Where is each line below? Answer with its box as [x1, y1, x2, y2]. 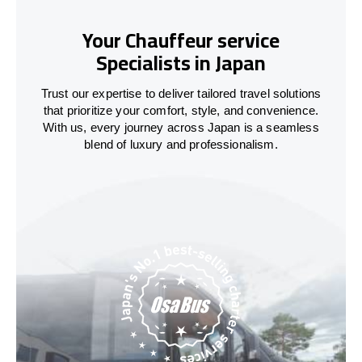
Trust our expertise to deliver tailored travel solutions [40, 86, 322, 100]
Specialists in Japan [96, 44, 266, 82]
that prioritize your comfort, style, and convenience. [44, 103, 318, 117]
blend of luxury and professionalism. [84, 137, 278, 151]
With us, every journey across [43, 120, 208, 134]
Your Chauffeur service [82, 21, 280, 60]
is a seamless [243, 120, 319, 134]
